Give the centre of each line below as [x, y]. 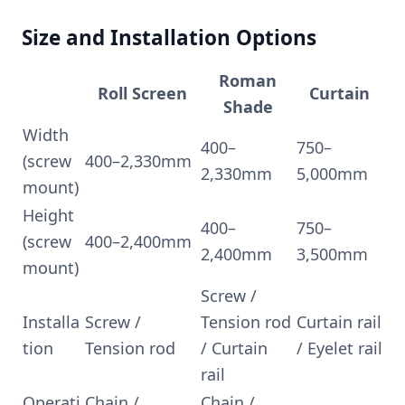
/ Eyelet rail [339, 348]
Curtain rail [339, 321]
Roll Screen [142, 93]
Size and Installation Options [169, 38]
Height [48, 215]
